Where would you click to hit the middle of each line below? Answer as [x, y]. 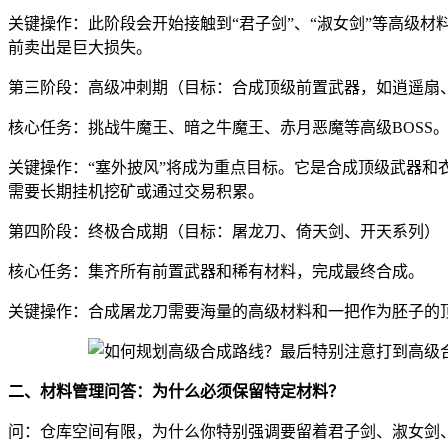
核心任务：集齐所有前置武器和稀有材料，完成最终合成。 [216, 271]
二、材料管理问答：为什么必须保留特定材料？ [176, 391]
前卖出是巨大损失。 [80, 47]
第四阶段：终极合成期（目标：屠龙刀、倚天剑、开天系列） [224, 231]
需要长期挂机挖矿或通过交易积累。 [136, 191]
